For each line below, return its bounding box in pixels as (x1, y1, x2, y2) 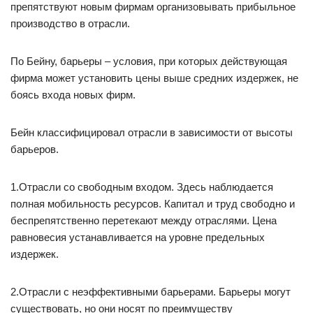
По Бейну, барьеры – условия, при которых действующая (10, 55, 287, 67)
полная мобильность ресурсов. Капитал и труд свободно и (10, 198, 295, 210)
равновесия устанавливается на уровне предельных (10, 231, 265, 243)
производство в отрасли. (10, 17, 130, 29)
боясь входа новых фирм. (10, 89, 136, 101)
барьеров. (10, 143, 59, 155)
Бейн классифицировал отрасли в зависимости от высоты (10, 126, 293, 138)
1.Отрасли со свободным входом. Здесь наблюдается (10, 181, 273, 193)
